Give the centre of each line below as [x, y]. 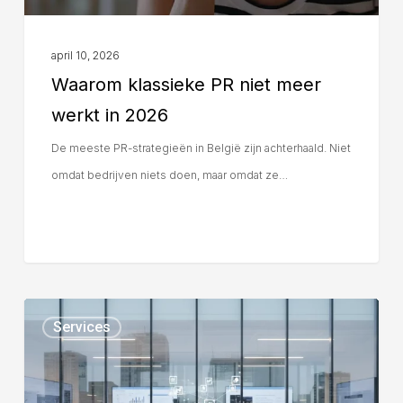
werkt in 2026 [109, 116]
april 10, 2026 [85, 56]
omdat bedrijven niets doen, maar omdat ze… [169, 175]
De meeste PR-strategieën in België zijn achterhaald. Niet [201, 148]
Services [81, 327]
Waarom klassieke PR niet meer [186, 85]
